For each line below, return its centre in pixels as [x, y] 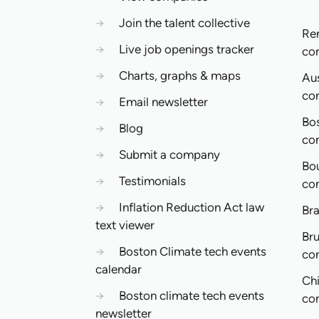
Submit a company [170, 155]
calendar [119, 269]
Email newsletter [164, 102]
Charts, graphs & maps [180, 75]
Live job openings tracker [187, 49]
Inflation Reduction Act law [192, 207]
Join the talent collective [185, 23]
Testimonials [153, 181]
